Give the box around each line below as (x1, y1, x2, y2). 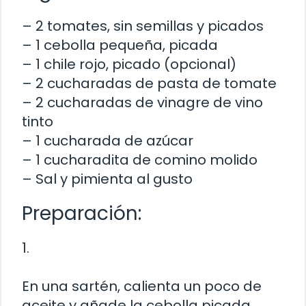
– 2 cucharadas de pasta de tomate (22, 73, 277, 93)
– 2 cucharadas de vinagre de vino (22, 92, 263, 112)
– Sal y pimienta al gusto (22, 169, 193, 189)
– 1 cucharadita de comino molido (22, 150, 258, 169)
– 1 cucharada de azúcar (22, 130, 193, 150)
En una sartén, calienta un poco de (22, 276, 262, 296)
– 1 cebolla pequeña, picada (22, 35, 218, 55)
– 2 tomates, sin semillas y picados (22, 16, 264, 36)
